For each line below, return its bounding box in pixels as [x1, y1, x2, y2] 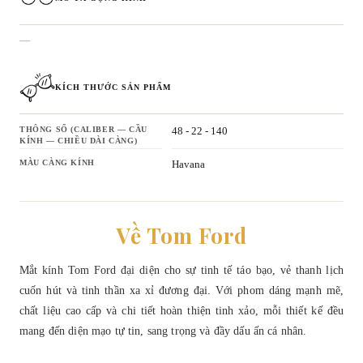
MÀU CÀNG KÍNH [19, 157, 95, 167]
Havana [172, 158, 205, 170]
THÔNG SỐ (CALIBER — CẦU [19, 124, 147, 134]
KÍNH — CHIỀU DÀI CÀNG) [19, 135, 138, 145]
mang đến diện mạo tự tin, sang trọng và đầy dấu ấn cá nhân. [19, 323, 307, 337]
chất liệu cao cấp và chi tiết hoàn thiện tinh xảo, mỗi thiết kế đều [19, 303, 344, 317]
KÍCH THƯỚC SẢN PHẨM [55, 83, 172, 92]
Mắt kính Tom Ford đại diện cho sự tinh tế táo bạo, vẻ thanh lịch [19, 263, 344, 276]
